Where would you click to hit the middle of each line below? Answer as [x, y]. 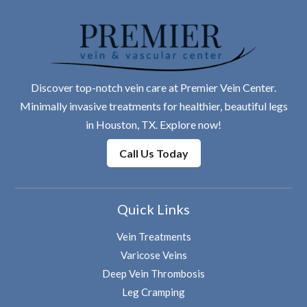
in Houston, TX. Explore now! [153, 125]
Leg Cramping [153, 292]
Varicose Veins [153, 255]
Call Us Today [153, 153]
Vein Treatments [153, 236]
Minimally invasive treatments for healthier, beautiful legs [153, 106]
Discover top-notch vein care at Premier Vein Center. [153, 88]
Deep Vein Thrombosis [153, 273]
